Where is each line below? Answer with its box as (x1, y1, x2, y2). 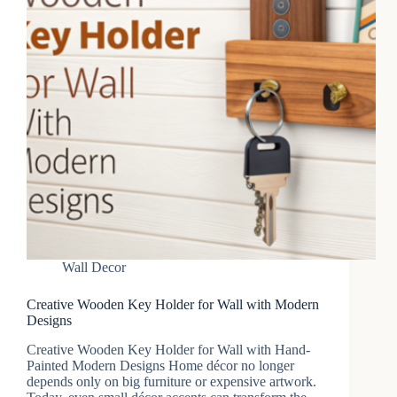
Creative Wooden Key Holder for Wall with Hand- (27, 342, 310, 358)
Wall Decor (62, 260, 126, 276)
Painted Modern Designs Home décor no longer (27, 358, 294, 374)
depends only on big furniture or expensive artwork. (27, 374, 316, 390)
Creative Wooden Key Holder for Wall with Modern (27, 297, 319, 313)
